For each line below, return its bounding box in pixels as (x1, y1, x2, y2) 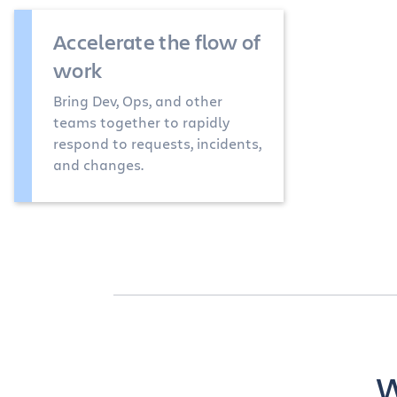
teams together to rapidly (53, 113, 230, 131)
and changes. (53, 155, 144, 174)
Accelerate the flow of (53, 27, 261, 56)
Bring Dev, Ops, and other (53, 91, 222, 110)
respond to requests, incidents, (53, 134, 261, 152)
